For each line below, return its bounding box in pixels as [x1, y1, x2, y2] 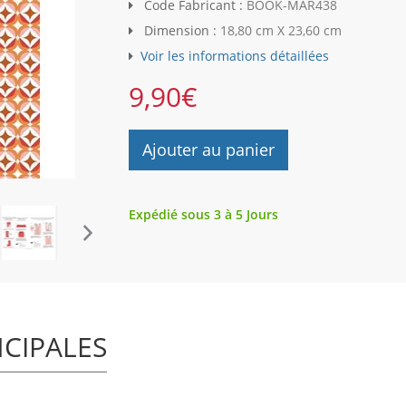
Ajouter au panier [141, 139, 275, 161]
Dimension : [140, 22, 220, 40]
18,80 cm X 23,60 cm [219, 22, 342, 40]
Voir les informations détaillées [140, 47, 329, 65]
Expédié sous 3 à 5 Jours [128, 206, 278, 224]
